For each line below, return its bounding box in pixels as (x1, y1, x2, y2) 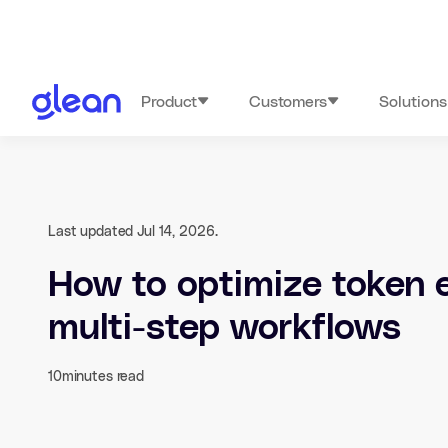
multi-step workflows (48, 310, 401, 347)
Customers (249, 94, 328, 110)
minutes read (61, 370, 145, 385)
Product (141, 94, 198, 110)
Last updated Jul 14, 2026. (48, 225, 218, 240)
